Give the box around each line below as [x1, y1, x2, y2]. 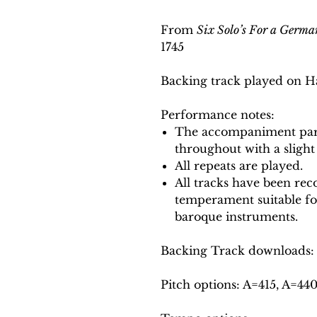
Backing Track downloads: [161, 243, 314, 258]
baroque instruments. [175, 209, 298, 224]
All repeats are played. [175, 158, 303, 173]
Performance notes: [161, 107, 275, 122]
